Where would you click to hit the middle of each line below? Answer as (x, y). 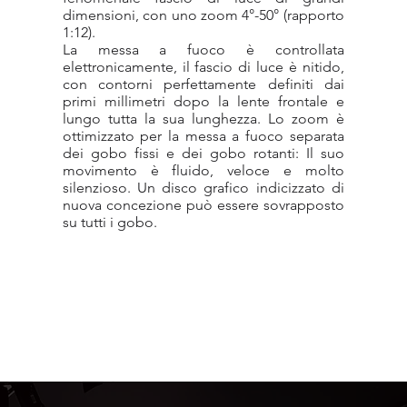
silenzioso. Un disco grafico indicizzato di (203, 188)
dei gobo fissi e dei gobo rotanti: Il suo (203, 153)
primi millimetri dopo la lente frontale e (203, 101)
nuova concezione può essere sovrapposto (203, 205)
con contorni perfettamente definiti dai (203, 84)
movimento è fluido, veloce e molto (203, 170)
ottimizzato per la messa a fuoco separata (203, 136)
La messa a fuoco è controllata (203, 50)
